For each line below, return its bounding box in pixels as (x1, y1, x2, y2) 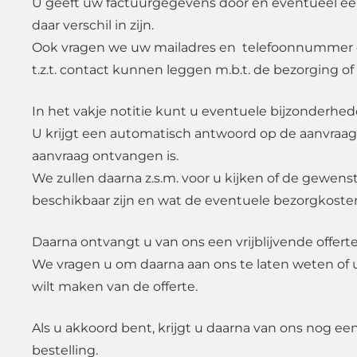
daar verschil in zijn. (32, 18, 154, 33)
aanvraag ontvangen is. (32, 148, 178, 164)
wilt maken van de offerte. (32, 279, 198, 295)
